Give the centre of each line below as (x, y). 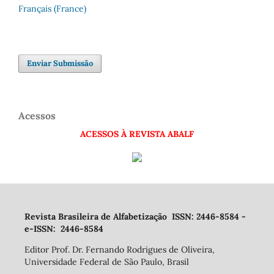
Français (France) (52, 8)
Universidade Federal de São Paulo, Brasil (106, 261)
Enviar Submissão (60, 63)
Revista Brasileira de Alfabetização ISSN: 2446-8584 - (135, 216)
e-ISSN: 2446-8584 (64, 228)
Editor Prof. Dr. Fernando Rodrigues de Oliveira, (119, 249)
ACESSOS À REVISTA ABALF (137, 134)
